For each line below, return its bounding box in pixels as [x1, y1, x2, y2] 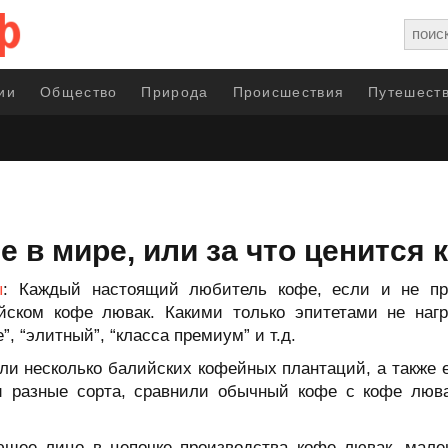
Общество [40, 84, 118, 100]
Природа [141, 84, 209, 100]
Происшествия [232, 84, 345, 100]
